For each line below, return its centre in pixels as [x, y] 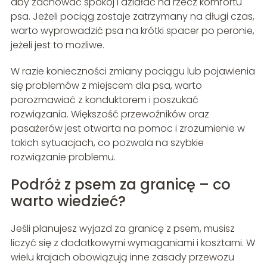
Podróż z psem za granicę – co [120, 184]
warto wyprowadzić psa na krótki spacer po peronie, [132, 30]
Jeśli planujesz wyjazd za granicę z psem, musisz [122, 228]
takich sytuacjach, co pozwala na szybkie [107, 142]
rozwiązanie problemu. [63, 157]
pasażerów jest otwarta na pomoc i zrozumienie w [128, 128]
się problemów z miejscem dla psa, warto [106, 85]
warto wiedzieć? [68, 201]
